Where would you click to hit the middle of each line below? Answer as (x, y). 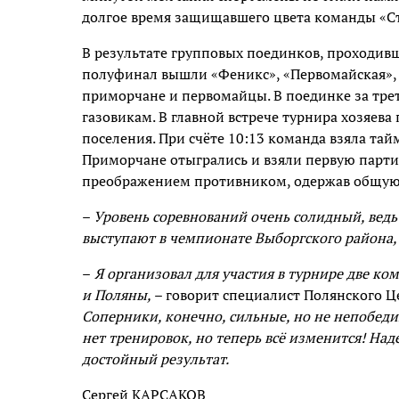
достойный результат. (155, 358)
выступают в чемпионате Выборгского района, (240, 237)
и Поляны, (117, 294)
